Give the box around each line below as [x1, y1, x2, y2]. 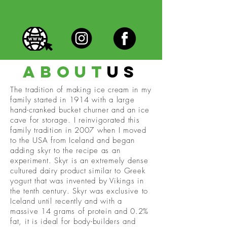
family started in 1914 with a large [10, 94, 135, 105]
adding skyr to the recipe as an [10, 145, 121, 156]
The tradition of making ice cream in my [10, 84, 152, 95]
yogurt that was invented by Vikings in [10, 175, 144, 186]
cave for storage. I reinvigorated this [10, 115, 140, 125]
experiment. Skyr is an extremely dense [10, 155, 148, 166]
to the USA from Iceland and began [10, 135, 135, 145]
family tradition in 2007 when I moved [10, 125, 146, 135]
